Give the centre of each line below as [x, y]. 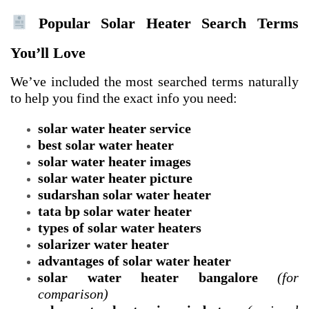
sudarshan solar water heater [124, 195]
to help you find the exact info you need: [124, 98]
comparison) [73, 294]
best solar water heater [106, 145]
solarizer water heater [103, 245]
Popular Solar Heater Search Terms [163, 23]
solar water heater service [114, 129]
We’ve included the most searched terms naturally [154, 82]
